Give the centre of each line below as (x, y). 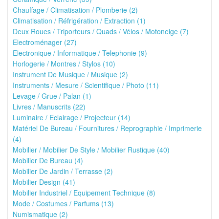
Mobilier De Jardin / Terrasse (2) (63, 171)
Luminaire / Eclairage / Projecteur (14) (72, 117)
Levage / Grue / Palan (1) (52, 96)
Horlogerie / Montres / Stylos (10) (64, 64)
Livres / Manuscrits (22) (49, 107)
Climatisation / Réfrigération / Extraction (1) (79, 21)
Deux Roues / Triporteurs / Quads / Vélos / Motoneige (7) (101, 31)
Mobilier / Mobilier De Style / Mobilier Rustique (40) (91, 150)
